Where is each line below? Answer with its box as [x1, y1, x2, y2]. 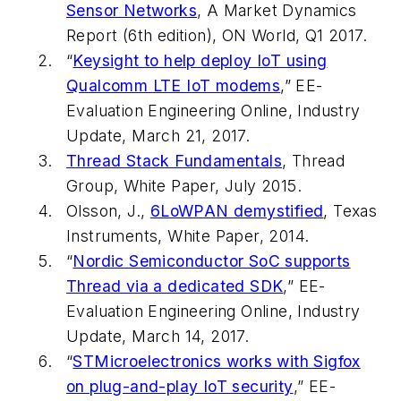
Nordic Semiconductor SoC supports [73, 251, 351, 270]
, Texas [323, 200, 378, 220]
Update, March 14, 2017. [66, 326, 250, 346]
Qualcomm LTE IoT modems [66, 75, 281, 95]
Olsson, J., [66, 200, 150, 220]
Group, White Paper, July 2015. [66, 175, 302, 195]
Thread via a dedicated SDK [66, 276, 284, 295]
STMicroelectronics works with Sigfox [73, 351, 361, 371]
